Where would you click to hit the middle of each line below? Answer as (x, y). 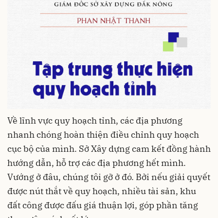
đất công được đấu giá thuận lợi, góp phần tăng (103, 205)
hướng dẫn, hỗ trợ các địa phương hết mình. (97, 163)
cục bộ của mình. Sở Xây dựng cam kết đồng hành (109, 148)
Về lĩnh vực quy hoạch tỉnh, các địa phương (95, 120)
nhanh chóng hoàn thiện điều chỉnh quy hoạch (103, 134)
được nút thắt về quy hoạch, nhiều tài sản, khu (102, 191)
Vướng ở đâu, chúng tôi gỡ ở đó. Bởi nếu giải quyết (109, 177)
